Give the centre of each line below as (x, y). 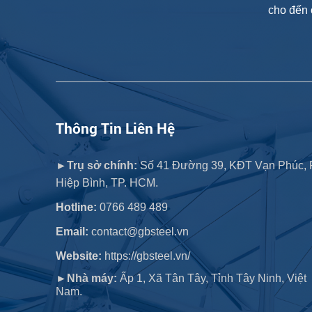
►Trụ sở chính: (97, 165)
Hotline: (77, 207)
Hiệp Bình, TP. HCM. (107, 182)
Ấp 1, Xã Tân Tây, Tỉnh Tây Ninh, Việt (212, 278)
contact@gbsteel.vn (139, 231)
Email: (72, 231)
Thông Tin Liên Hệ (116, 128)
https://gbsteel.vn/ (148, 256)
